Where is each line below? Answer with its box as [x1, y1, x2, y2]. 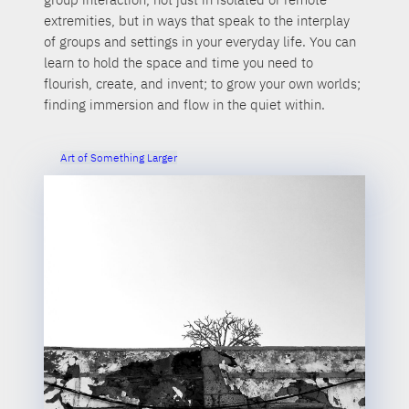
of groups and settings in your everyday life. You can [44, 32, 357, 50]
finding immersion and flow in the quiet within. [44, 95, 326, 113]
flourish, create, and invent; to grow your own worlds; [44, 74, 362, 92]
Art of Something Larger [59, 151, 177, 165]
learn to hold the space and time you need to [44, 53, 314, 71]
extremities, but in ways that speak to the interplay [44, 11, 351, 29]
